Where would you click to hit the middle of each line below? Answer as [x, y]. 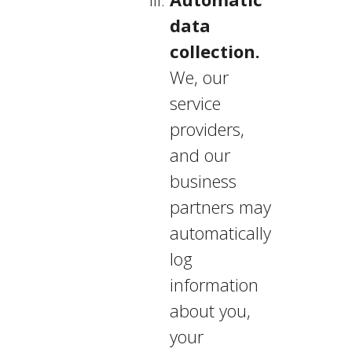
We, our [199, 77]
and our [200, 155]
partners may [220, 207]
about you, [210, 310]
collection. [214, 51]
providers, [207, 129]
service [195, 103]
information [214, 284]
